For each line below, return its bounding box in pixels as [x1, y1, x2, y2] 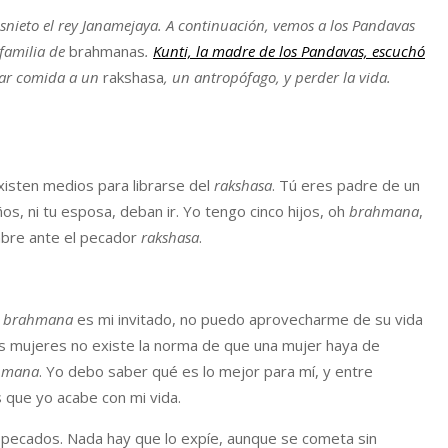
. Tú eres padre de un [272, 175, 420, 195]
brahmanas [69, 41, 145, 61]
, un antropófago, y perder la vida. [164, 67, 391, 87]
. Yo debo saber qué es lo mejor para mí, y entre [39, 361, 373, 381]
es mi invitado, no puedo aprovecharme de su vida [73, 309, 423, 329]
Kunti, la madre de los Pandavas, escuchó [153, 41, 425, 61]
